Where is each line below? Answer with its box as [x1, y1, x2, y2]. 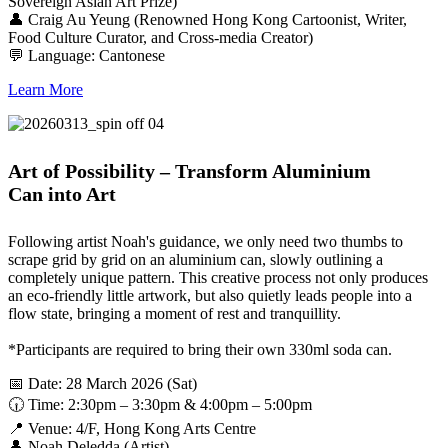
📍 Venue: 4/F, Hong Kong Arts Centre [8, 419, 256, 437]
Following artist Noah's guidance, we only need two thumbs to [8, 232, 403, 250]
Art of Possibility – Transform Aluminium [8, 160, 371, 183]
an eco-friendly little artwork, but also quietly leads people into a [8, 286, 412, 304]
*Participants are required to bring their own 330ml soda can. [8, 340, 392, 358]
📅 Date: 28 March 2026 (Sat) [8, 374, 197, 392]
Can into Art [8, 183, 116, 206]
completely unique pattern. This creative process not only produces [8, 268, 428, 286]
